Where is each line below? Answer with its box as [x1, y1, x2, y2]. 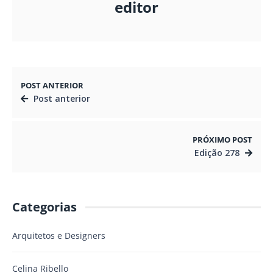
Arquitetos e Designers [12, 230, 105, 242]
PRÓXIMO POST [193, 135, 252, 146]
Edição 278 [194, 147, 239, 159]
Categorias [12, 199, 77, 216]
